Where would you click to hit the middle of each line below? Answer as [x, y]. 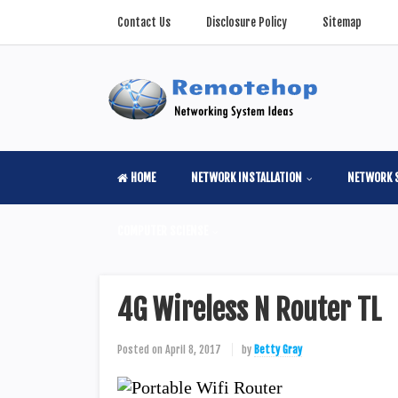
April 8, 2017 [193, 350]
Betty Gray [278, 350]
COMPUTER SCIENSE [163, 231]
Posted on [140, 350]
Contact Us [144, 22]
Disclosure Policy [247, 22]
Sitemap [342, 22]
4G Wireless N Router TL [249, 310]
